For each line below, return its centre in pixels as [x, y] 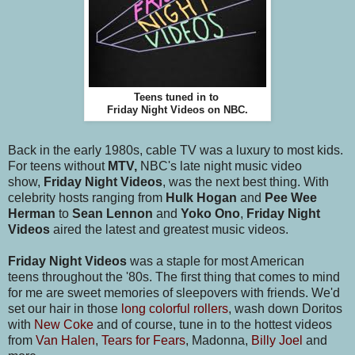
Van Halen [65, 341]
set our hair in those [65, 309]
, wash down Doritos [285, 309]
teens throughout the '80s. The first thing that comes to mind [174, 277]
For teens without [58, 166]
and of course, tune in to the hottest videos [213, 325]
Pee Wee [291, 198]
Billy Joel [277, 341]
